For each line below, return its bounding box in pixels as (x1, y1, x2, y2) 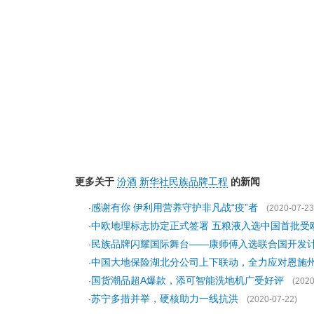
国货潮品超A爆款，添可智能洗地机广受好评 (91, 275, 284, 286)
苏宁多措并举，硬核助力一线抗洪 (91, 293, 238, 304)
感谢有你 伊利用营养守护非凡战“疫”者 (91, 202, 258, 213)
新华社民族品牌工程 (139, 176, 228, 187)
